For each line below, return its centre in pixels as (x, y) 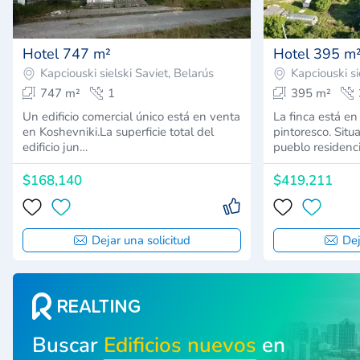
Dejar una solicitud (141, 240)
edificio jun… (55, 147)
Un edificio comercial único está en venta (131, 116)
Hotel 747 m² (67, 53)
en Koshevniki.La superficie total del (118, 131)
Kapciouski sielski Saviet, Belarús (127, 73)
